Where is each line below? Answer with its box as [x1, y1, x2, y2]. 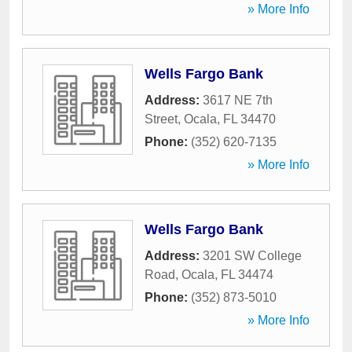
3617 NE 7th [203, 93, 273, 107]
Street [145, 112, 178, 126]
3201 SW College [203, 249, 302, 262]
